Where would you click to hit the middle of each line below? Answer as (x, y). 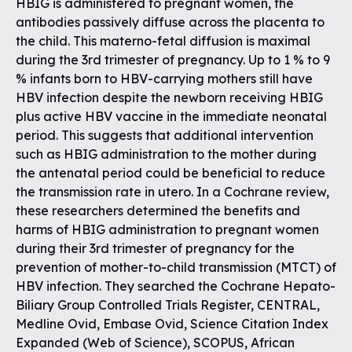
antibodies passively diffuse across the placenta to (170, 22)
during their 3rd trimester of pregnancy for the (155, 248)
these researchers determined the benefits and (158, 211)
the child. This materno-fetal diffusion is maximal (163, 41)
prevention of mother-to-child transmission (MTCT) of (176, 267)
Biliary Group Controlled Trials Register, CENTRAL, (168, 305)
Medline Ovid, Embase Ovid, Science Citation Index (172, 324)
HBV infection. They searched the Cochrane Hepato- (176, 286)
